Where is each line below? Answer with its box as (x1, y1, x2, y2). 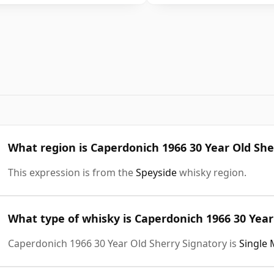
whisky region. (177, 165, 246, 179)
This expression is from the (8, 165, 136, 179)
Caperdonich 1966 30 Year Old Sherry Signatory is (8, 236, 239, 250)
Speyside (136, 165, 177, 179)
